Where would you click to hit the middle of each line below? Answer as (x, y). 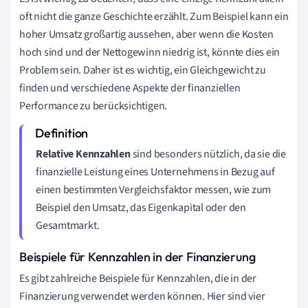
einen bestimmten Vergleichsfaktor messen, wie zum (154, 189)
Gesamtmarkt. (68, 225)
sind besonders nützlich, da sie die (208, 154)
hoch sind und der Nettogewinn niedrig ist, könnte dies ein (150, 52)
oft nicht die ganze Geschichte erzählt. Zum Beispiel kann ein (154, 16)
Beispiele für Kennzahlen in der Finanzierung (137, 256)
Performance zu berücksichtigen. (93, 106)
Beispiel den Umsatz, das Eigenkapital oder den (141, 207)
